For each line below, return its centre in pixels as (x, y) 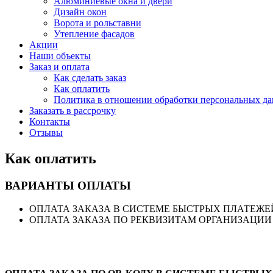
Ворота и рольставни (97, 23)
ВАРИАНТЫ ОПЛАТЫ (68, 185)
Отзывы (46, 132)
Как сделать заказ (90, 77)
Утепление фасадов (94, 34)
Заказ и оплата (59, 66)
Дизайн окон (80, 12)
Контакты (50, 121)
